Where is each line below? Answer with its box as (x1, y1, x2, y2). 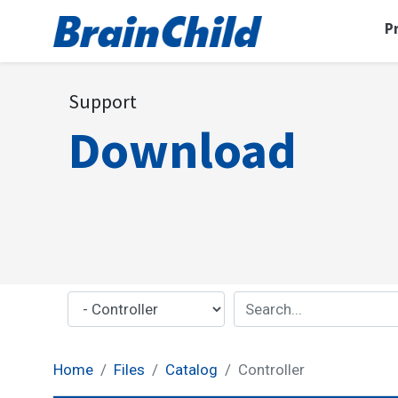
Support (68, 88, 137, 114)
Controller (238, 360, 305, 378)
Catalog (165, 360, 218, 378)
